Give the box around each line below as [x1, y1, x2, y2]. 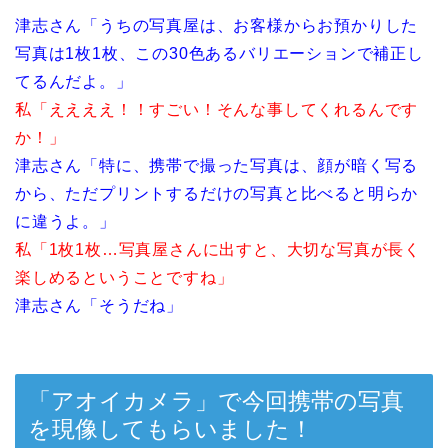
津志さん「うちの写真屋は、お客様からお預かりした [15, 16, 419, 34]
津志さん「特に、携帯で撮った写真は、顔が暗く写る [15, 156, 419, 174]
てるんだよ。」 [15, 72, 133, 90]
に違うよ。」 [15, 212, 116, 230]
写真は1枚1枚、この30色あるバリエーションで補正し [15, 44, 424, 62]
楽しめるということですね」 [15, 268, 234, 286]
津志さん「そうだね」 [15, 296, 183, 314]
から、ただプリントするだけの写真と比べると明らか [15, 184, 419, 202]
